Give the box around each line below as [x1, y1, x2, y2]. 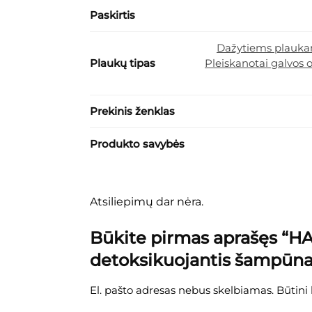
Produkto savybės [90, 137, 185, 151]
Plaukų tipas [90, 56, 155, 70]
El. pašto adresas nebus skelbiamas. [89, 283, 274, 297]
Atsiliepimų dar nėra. [89, 195, 203, 209]
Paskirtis [90, 8, 135, 22]
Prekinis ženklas [90, 104, 175, 118]
